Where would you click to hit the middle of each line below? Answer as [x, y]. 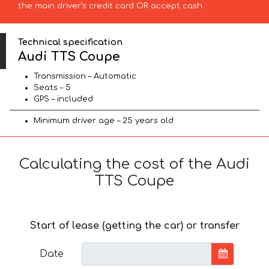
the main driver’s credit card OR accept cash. [111, 6]
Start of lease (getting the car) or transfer [134, 226]
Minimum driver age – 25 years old [104, 121]
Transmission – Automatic [85, 77]
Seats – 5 [52, 88]
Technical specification [71, 42]
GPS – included [63, 99]
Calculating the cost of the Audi [134, 165]
